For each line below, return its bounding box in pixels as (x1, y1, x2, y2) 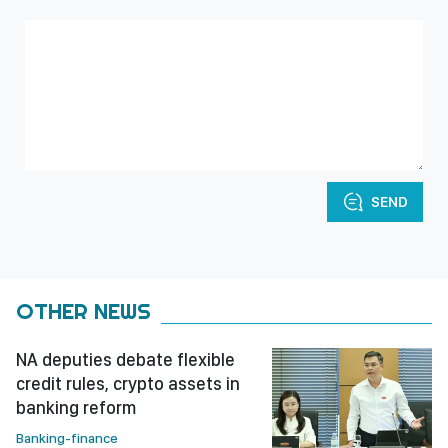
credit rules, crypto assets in (16, 373, 240, 394)
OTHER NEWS (16, 297, 151, 325)
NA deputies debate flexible (16, 349, 235, 370)
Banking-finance (16, 430, 118, 446)
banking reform (16, 397, 136, 418)
